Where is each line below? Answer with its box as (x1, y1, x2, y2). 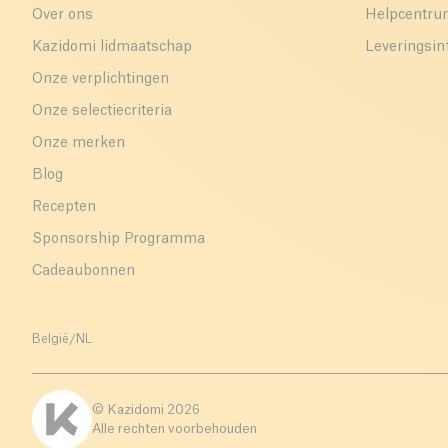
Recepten (32, 199, 96, 214)
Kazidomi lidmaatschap (32, 39, 192, 54)
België (32, 332, 69, 345)
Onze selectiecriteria (32, 103, 172, 118)
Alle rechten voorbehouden (92, 422, 257, 435)
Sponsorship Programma (32, 231, 205, 246)
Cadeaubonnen (32, 263, 135, 278)
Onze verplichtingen (32, 71, 169, 86)
